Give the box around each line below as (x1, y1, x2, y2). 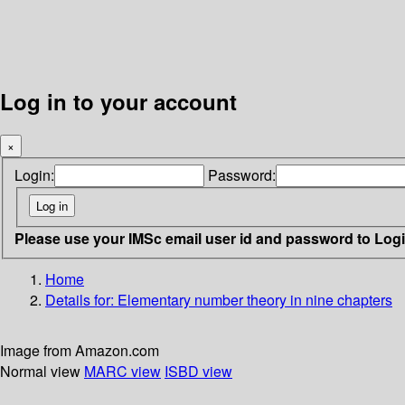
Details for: (45, 288, 118, 310)
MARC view (84, 360, 161, 381)
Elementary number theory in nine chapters (118, 288, 392, 310)
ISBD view (165, 360, 232, 381)
